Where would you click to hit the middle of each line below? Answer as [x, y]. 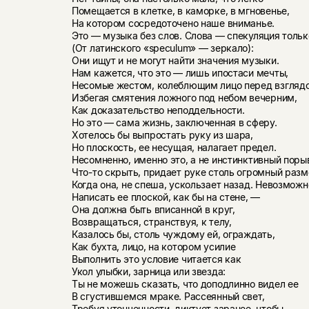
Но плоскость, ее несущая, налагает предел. [174, 147]
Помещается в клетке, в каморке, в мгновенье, [180, 10]
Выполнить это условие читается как [156, 259]
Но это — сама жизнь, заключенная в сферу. [174, 122]
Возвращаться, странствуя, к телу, [151, 221]
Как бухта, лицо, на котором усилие [153, 246]
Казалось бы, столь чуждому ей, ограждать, [173, 234]
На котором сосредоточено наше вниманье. [173, 23]
